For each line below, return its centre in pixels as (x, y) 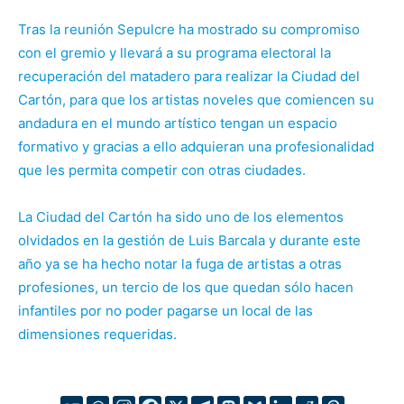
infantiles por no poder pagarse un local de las (165, 311)
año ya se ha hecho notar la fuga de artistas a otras (180, 264)
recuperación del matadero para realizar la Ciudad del (189, 76)
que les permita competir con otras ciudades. (162, 170)
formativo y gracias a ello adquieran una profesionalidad (196, 147)
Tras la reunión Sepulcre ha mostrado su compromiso (189, 29)
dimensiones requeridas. (97, 334)
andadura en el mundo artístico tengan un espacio (178, 123)
